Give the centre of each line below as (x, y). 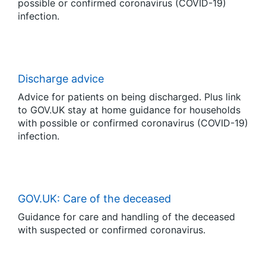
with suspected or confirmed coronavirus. (112, 230)
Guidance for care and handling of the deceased (126, 217)
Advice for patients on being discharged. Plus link (129, 97)
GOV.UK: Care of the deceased (94, 199)
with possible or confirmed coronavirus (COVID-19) (133, 123)
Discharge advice (61, 79)
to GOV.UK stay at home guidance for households (129, 110)
